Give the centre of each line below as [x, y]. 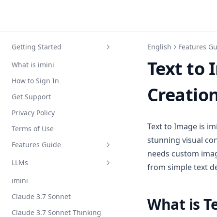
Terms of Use [33, 129]
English [159, 47]
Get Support [31, 97]
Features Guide [36, 145]
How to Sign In [35, 81]
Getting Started [37, 47]
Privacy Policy [33, 113]
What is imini [33, 65]
